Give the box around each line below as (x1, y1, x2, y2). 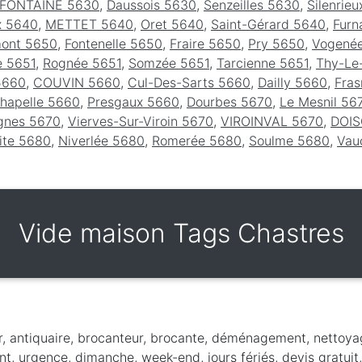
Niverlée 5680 (58, 132, 145, 149)
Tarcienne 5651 (217, 54, 309, 71)
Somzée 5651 (128, 54, 209, 71)
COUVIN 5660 (33, 74, 120, 90)
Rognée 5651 (43, 54, 121, 71)
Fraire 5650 (170, 35, 241, 52)
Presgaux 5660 (87, 93, 179, 110)
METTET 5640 (45, 15, 133, 32)
